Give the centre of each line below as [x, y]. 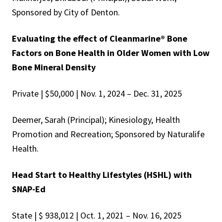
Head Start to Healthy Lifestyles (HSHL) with [102, 175]
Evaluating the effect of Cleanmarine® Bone [100, 39]
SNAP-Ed [29, 189]
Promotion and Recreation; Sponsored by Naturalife [108, 134]
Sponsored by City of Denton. [66, 12]
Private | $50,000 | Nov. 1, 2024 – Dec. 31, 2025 [97, 94]
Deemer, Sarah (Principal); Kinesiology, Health [96, 120]
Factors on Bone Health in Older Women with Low [111, 53]
